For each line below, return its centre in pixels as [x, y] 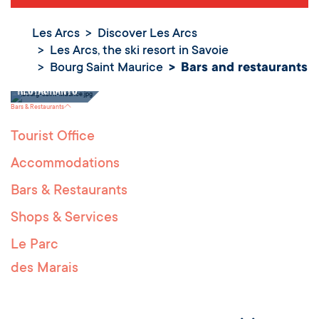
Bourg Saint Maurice [106, 69]
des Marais [45, 270]
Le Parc [35, 246]
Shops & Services [64, 219]
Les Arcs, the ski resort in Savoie [139, 52]
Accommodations [65, 165]
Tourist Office [53, 138]
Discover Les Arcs [147, 35]
